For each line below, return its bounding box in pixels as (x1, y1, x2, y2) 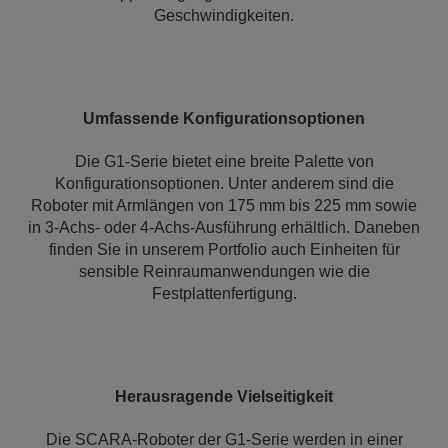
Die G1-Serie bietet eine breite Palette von (74, 153, 374, 170)
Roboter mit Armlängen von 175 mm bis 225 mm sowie (31, 197, 417, 214)
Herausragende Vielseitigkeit (115, 388, 333, 405)
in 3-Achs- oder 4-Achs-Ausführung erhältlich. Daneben (28, 219, 420, 236)
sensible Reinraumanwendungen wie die (78, 263, 370, 280)
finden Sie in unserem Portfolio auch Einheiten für (48, 241, 400, 258)
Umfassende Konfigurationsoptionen (83, 110, 365, 127)
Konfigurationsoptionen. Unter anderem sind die (54, 175, 394, 192)
